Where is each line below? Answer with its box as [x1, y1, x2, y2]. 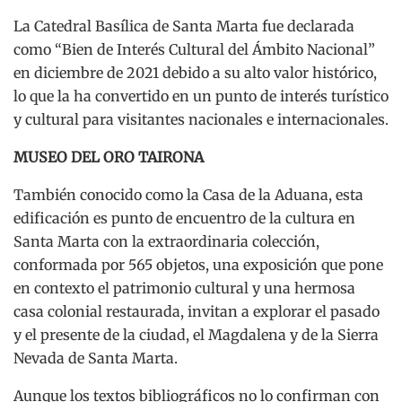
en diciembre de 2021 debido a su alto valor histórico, [13, 64, 377, 83]
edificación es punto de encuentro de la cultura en [13, 209, 355, 228]
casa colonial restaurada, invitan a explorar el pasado [13, 302, 380, 321]
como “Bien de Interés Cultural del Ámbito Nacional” [13, 40, 375, 59]
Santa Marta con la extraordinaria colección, [13, 232, 319, 251]
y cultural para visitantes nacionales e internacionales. [13, 110, 389, 129]
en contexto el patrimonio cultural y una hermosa [13, 279, 355, 298]
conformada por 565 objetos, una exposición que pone [13, 256, 383, 275]
